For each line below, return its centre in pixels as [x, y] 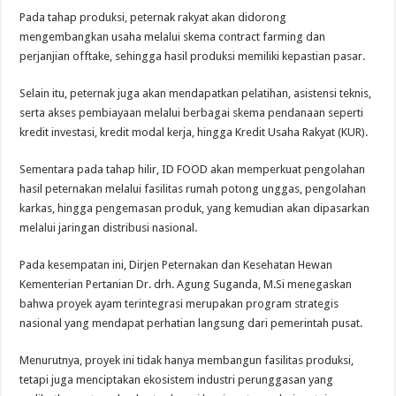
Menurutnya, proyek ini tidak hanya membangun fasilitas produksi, [187, 360]
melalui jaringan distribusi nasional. [109, 227]
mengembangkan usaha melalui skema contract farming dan [173, 36]
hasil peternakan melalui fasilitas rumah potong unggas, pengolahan [193, 188]
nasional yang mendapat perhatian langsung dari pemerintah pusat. [191, 323]
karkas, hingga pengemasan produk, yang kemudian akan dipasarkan [195, 208]
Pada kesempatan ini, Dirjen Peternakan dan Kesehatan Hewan [176, 264]
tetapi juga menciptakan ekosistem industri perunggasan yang [177, 379]
